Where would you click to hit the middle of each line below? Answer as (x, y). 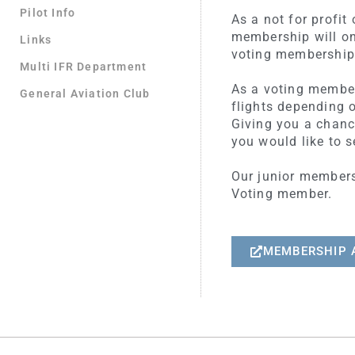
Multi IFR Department (84, 67)
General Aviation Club (85, 94)
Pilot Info (48, 13)
